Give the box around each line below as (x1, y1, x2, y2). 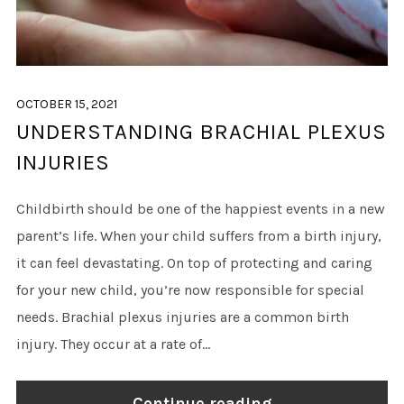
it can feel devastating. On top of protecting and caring (15, 253, 372, 271)
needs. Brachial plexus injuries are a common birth (15, 308, 349, 326)
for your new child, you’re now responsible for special (15, 280, 364, 298)
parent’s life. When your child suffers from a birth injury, (15, 226, 381, 244)
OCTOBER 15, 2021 (15, 96, 117, 112)
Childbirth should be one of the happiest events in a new (15, 199, 385, 217)
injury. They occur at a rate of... (15, 335, 210, 353)
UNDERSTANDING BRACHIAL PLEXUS (15, 118, 387, 144)
